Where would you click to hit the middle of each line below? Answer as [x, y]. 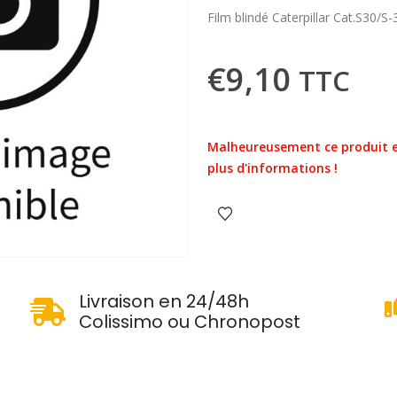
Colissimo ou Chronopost [189, 322]
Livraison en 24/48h [163, 301]
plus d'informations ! [272, 167]
